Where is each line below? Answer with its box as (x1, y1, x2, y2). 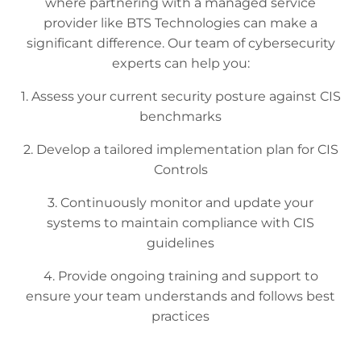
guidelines (147, 234, 214, 251)
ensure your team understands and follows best (26, 288, 335, 304)
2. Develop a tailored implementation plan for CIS (23, 141, 338, 157)
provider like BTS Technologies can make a (44, 15, 317, 31)
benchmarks (139, 108, 222, 124)
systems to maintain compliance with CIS (47, 214, 314, 230)
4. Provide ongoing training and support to (43, 268, 318, 284)
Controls (153, 161, 208, 177)
